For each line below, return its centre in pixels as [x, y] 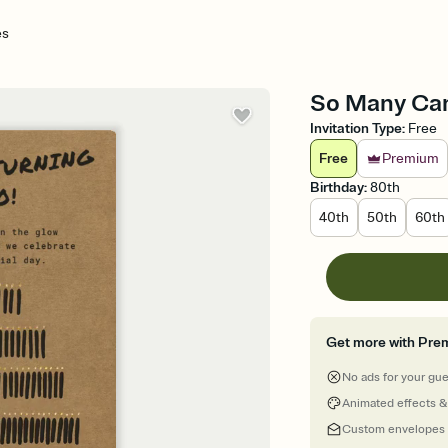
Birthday [337, 187]
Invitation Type [356, 128]
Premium [411, 158]
